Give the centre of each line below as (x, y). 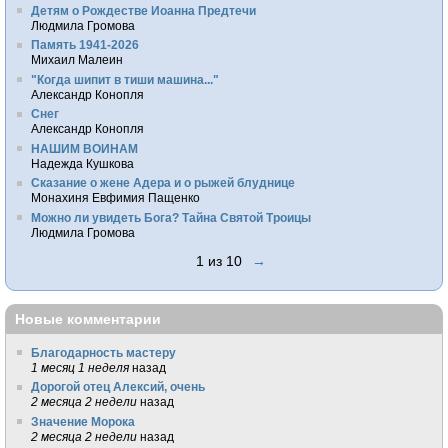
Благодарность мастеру (104, 352)
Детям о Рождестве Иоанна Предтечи (144, 10)
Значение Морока (83, 421)
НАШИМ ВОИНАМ (85, 148)
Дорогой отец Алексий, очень (118, 387)
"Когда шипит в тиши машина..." (125, 79)
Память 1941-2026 (85, 45)
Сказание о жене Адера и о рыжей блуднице (163, 183)
